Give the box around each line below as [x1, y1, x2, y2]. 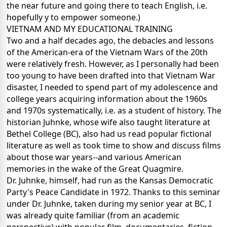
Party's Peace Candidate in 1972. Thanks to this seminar [7, 186, 220, 198]
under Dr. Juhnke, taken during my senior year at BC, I [7, 198, 211, 210]
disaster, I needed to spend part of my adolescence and [7, 82, 218, 93]
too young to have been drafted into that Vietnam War [7, 70, 215, 82]
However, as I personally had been [89, 58, 219, 70]
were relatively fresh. [7, 58, 87, 70]
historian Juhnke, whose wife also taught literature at [7, 117, 210, 128]
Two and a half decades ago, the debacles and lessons [7, 35, 214, 47]
